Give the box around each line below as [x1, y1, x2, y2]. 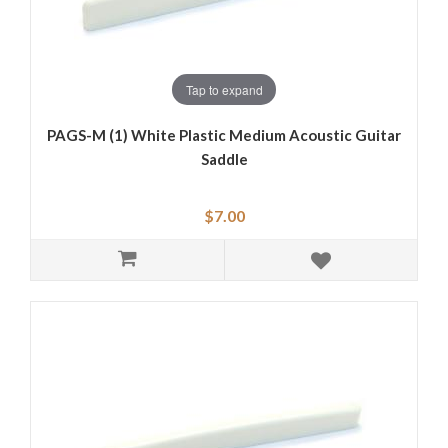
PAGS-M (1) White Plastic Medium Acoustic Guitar [47, 126, 401, 145]
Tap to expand [185, 80, 263, 98]
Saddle [200, 150, 248, 169]
